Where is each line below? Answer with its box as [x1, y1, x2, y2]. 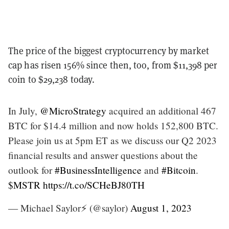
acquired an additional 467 [106, 104, 216, 118]
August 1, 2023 [130, 201, 192, 215]
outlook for [8, 164, 55, 177]
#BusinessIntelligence [55, 164, 142, 177]
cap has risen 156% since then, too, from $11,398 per [8, 59, 218, 72]
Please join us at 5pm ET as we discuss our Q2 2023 [8, 134, 217, 147]
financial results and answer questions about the [8, 149, 198, 162]
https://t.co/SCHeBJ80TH [43, 178, 145, 192]
